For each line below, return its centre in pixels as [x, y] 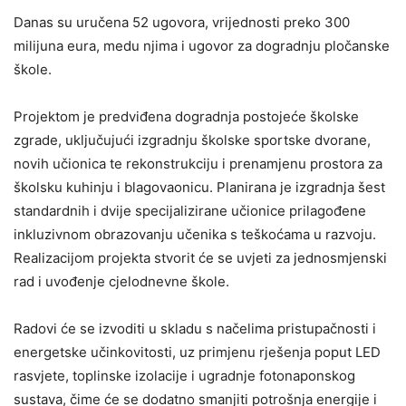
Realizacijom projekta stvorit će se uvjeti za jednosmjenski [200, 258]
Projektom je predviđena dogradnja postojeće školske [186, 116]
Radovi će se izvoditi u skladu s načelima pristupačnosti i [195, 329]
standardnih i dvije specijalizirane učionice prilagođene [190, 211]
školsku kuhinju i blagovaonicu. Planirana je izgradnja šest [199, 187]
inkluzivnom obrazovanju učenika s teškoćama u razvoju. [195, 234]
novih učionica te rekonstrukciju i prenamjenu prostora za [198, 164]
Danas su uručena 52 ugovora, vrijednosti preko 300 [182, 22]
